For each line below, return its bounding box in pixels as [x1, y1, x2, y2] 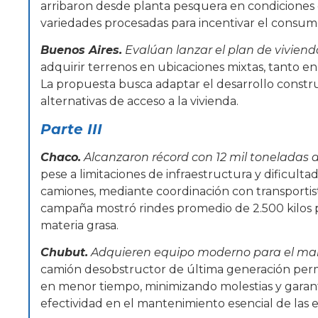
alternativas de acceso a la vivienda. [40, 94, 238, 109]
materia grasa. [40, 218, 119, 232]
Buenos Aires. [40, 43, 122, 57]
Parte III [40, 120, 102, 138]
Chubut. [40, 245, 88, 259]
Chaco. [40, 150, 81, 164]
